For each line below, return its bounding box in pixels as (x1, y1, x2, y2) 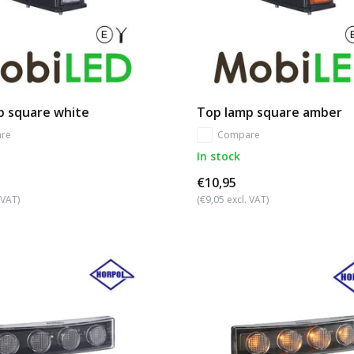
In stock (196, 148, 240, 164)
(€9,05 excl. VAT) (196, 192, 269, 206)
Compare (217, 127, 260, 141)
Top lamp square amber (196, 103, 342, 121)
